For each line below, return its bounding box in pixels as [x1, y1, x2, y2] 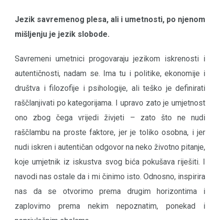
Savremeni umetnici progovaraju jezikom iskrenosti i [15, 54, 205, 63]
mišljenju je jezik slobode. [15, 29, 110, 39]
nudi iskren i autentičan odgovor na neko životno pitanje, [15, 142, 205, 152]
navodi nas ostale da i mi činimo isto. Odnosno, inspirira [15, 171, 205, 181]
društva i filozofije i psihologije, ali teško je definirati [15, 83, 205, 93]
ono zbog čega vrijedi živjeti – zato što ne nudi [15, 112, 205, 122]
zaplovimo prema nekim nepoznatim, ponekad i [15, 201, 205, 211]
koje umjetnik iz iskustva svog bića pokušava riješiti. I [15, 157, 205, 166]
